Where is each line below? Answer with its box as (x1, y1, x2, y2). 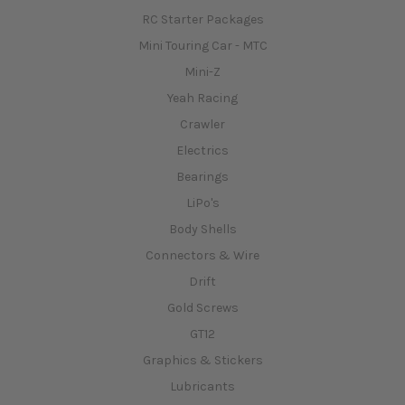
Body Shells (168, 221, 237, 237)
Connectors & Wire (146, 247, 259, 263)
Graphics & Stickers (142, 352, 263, 368)
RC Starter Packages (141, 11, 264, 27)
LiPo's (185, 194, 220, 211)
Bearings (176, 168, 229, 184)
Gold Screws (166, 299, 239, 316)
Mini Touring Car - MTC (137, 37, 268, 53)
